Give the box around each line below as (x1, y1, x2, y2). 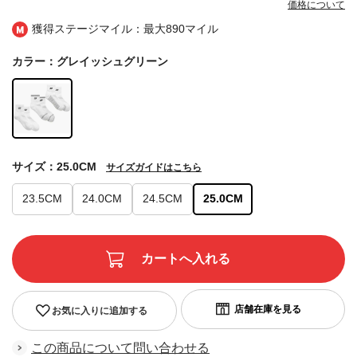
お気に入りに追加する (51, 304, 147, 316)
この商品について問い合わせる (31, 340, 210, 355)
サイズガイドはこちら (106, 161, 202, 173)
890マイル (166, 22, 218, 36)
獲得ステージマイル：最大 (32, 22, 166, 36)
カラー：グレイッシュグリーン (12, 55, 168, 69)
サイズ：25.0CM (12, 159, 96, 173)
